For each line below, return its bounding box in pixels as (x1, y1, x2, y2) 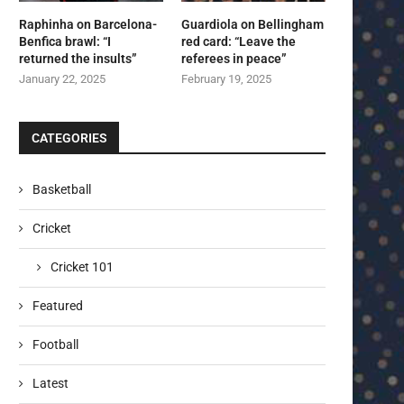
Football (32, 337, 78, 353)
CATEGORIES (32, 131, 107, 146)
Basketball (32, 182, 91, 197)
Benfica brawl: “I (19, 34, 111, 50)
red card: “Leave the (181, 34, 297, 50)
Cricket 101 (50, 260, 114, 275)
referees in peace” (181, 51, 288, 67)
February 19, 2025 (181, 72, 272, 87)
